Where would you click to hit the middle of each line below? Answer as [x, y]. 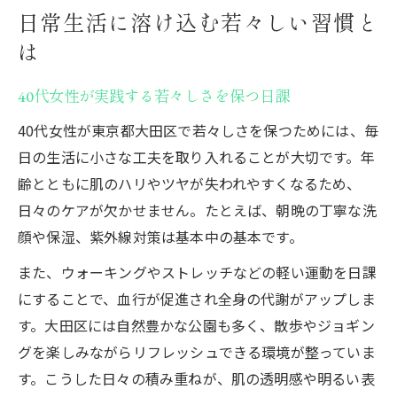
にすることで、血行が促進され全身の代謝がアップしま [197, 298]
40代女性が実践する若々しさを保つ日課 [154, 96]
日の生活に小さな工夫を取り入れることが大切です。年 [196, 156]
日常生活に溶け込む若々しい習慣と [198, 23]
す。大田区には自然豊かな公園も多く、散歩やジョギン [196, 325]
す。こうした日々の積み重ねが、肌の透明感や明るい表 [196, 378]
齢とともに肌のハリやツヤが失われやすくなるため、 [190, 183]
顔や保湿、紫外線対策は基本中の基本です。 [160, 236]
